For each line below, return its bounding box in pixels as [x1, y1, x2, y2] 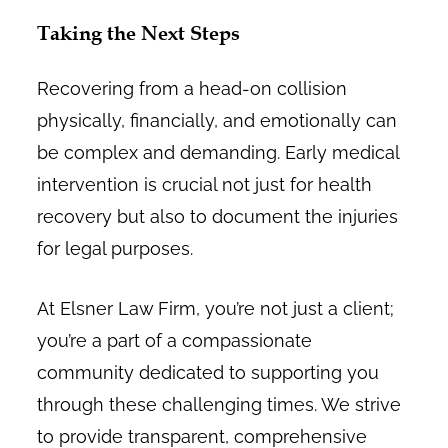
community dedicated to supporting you [37, 362, 380, 383]
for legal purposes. [37, 238, 194, 259]
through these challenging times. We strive [37, 394, 402, 415]
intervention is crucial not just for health [37, 174, 373, 195]
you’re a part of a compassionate [37, 330, 313, 351]
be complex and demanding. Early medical [37, 142, 400, 163]
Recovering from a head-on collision [37, 78, 348, 99]
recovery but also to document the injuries [37, 206, 399, 227]
